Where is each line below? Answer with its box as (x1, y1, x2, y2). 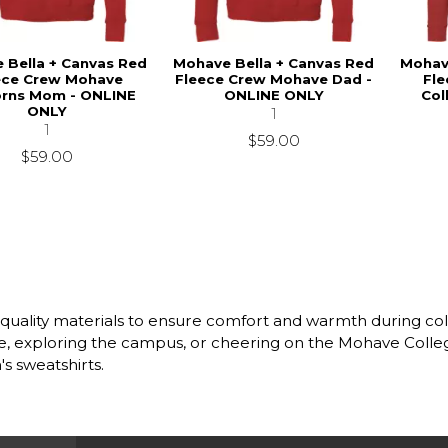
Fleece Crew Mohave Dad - (175, 70, 373, 87)
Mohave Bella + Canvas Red (173, 54, 375, 71)
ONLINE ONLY (223, 86, 324, 103)
